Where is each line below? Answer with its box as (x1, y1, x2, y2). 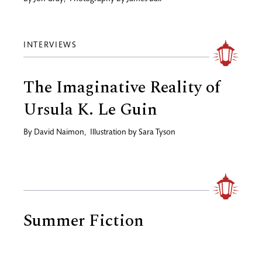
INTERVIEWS (23, 41, 82, 50)
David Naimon (34, 128, 84, 137)
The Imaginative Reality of (23, 74, 220, 100)
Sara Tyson (139, 128, 175, 137)
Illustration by (90, 128, 139, 137)
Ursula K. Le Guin (23, 96, 157, 122)
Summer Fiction (23, 208, 144, 233)
